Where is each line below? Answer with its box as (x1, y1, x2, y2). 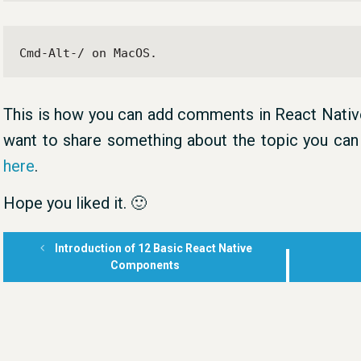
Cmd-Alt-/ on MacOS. (19, 45, 157, 60)
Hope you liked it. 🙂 (3, 193, 147, 213)
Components (110, 258, 180, 272)
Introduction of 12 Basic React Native (54, 241, 252, 255)
